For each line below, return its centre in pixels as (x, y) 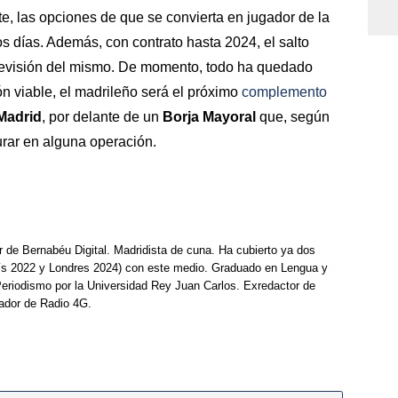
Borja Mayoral (209, 117)
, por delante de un (102, 117)
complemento (284, 92)
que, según (293, 117)
